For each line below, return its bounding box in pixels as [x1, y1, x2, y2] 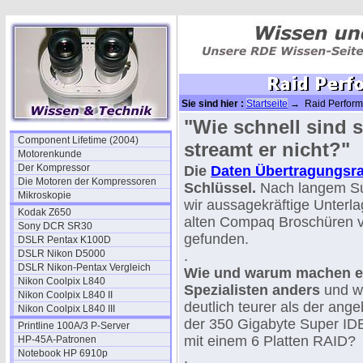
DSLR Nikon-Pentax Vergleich [18, 262, 151, 273]
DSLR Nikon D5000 [18, 248, 105, 259]
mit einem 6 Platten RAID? [184, 333, 356, 349]
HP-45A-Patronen [18, 334, 96, 345]
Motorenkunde [18, 148, 82, 160]
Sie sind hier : [179, 98, 246, 109]
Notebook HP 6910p [18, 348, 108, 359]
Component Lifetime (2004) [18, 135, 139, 146]
